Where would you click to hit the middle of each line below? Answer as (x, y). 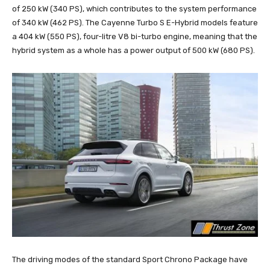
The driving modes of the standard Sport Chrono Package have (130, 259)
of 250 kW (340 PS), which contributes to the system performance (134, 8)
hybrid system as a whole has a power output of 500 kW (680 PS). (133, 50)
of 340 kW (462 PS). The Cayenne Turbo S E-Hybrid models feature (135, 22)
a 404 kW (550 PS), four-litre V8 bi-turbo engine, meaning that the (135, 36)
